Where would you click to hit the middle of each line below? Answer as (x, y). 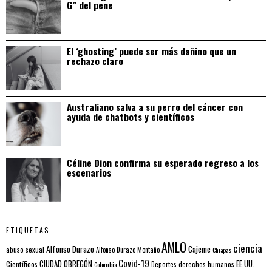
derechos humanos (206, 264)
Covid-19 (134, 263)
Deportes (164, 264)
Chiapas (222, 249)
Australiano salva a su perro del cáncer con (155, 107)
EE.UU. (245, 263)
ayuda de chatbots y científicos (131, 116)
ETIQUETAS (28, 229)
